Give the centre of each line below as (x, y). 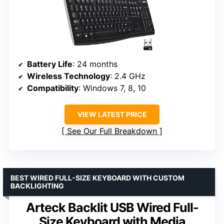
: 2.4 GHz (128, 76)
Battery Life (50, 64)
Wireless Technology (68, 76)
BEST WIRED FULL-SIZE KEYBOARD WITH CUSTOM (97, 177)
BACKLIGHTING (37, 185)
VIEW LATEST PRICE (112, 114)
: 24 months (95, 64)
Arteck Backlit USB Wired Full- (112, 207)
